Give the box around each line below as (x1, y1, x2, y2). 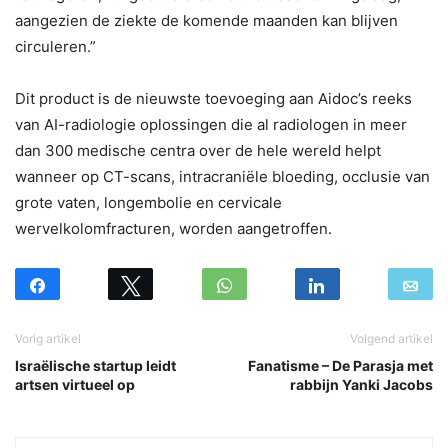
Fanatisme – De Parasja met (248, 357, 433, 375)
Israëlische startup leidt (15, 357, 176, 375)
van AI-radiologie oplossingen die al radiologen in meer (15, 115, 407, 135)
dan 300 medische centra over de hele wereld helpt (15, 141, 381, 161)
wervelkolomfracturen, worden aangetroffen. (15, 219, 332, 239)
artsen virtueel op (15, 376, 135, 394)
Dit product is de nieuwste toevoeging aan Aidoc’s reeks (15, 89, 412, 109)
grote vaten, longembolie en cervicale (15, 193, 282, 213)
